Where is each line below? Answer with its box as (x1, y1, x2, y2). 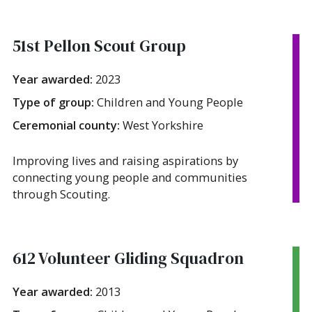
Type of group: (13, 93, 97, 110)
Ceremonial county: (13, 116, 123, 133)
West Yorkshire (123, 116, 203, 133)
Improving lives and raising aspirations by (13, 152, 238, 169)
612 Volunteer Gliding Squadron (13, 247, 244, 270)
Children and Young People (97, 93, 243, 110)
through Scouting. (13, 185, 110, 202)
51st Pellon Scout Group (13, 34, 186, 57)
